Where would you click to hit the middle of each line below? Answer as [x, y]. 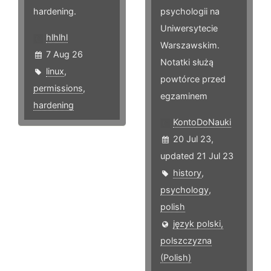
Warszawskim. [190, 45]
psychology [185, 190]
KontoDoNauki [202, 122]
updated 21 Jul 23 [197, 156]
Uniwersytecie [189, 28]
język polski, [198, 224]
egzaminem [184, 96]
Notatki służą [187, 62]
